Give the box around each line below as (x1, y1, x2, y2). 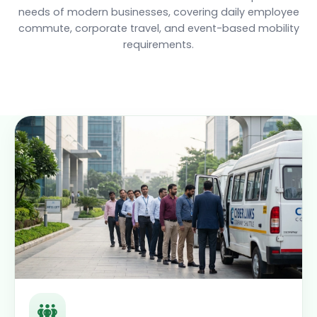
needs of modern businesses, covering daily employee (18, 5, 299, 19)
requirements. (123, 38, 194, 52)
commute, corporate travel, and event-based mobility (18, 21, 299, 35)
